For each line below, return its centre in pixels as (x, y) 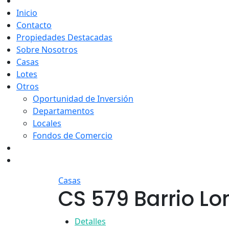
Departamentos (63, 111)
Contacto (34, 25)
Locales (47, 123)
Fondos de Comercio (73, 135)
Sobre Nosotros (47, 50)
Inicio (27, 13)
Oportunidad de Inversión (83, 99)
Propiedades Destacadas (64, 37)
